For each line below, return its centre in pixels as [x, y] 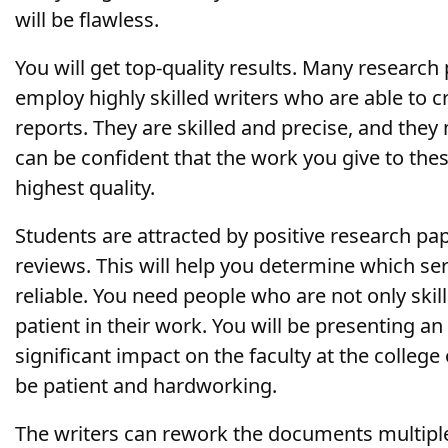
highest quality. [85, 187]
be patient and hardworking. [146, 385]
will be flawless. [87, 19]
